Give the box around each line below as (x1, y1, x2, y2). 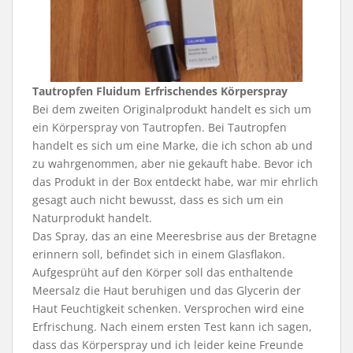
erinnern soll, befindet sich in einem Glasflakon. (32, 246, 285, 262)
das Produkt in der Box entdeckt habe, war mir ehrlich (32, 173, 318, 189)
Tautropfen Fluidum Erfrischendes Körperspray (32, 83, 288, 98)
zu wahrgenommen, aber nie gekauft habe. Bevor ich (32, 155, 313, 171)
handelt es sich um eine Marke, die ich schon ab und (32, 137, 313, 153)
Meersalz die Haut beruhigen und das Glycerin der (32, 282, 301, 298)
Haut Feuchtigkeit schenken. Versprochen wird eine (32, 300, 304, 316)
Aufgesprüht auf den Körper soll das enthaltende (32, 264, 293, 280)
